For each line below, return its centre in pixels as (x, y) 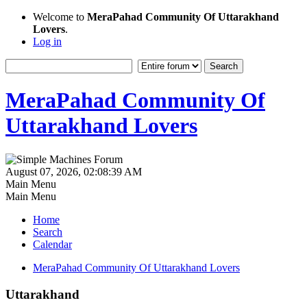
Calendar (52, 244)
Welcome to (60, 17)
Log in (47, 41)
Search (48, 232)
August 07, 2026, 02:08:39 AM (74, 171)
